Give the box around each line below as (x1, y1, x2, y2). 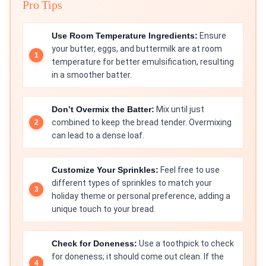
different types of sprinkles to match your (52, 178, 212, 188)
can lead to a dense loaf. (52, 131, 144, 141)
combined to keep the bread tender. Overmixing (52, 118, 232, 128)
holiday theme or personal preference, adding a (52, 191, 230, 201)
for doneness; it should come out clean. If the (52, 252, 224, 262)
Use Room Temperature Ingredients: (52, 31, 198, 41)
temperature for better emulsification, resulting (52, 57, 234, 67)
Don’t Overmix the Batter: (52, 104, 154, 115)
